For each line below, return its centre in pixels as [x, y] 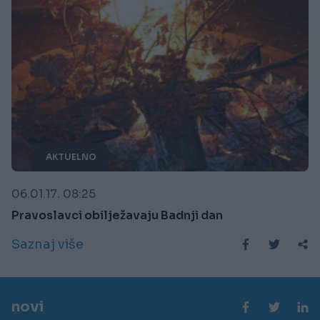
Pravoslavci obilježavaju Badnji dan [117, 215]
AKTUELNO [71, 156]
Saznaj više [47, 244]
